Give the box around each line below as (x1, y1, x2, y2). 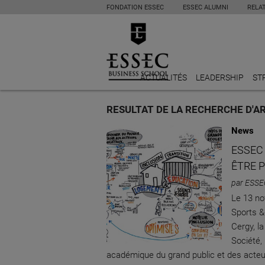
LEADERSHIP (196, 73, 244, 82)
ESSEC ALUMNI (183, 4, 228, 11)
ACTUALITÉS (140, 73, 187, 82)
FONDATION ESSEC (106, 4, 164, 11)
